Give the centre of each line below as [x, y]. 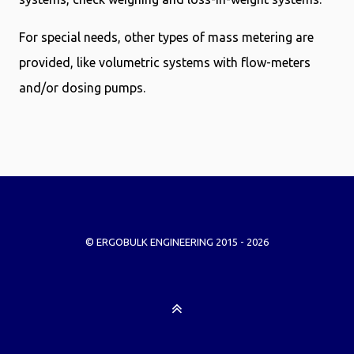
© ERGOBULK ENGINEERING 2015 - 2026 [177, 241]
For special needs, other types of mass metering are [166, 37]
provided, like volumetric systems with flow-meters [165, 62]
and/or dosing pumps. [82, 87]
